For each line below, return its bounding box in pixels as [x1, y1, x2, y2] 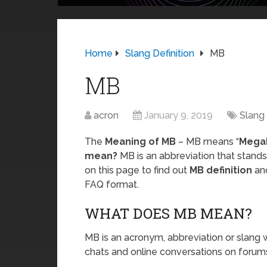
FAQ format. [85, 179, 139, 190]
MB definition [190, 164, 252, 176]
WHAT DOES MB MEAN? [85, 204, 252, 223]
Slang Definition [125, 48, 194, 59]
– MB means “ [176, 136, 239, 147]
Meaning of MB [105, 136, 176, 147]
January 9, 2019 [144, 110, 213, 121]
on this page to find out [85, 164, 190, 176]
